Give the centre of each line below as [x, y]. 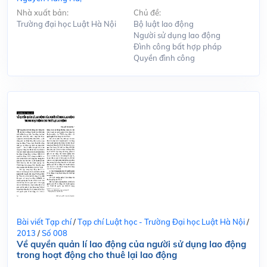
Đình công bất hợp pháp [178, 46]
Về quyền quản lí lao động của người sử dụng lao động [131, 244]
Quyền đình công [164, 58]
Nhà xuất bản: [43, 12]
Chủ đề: [147, 12]
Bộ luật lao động [164, 24]
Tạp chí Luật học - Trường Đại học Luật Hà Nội [161, 221]
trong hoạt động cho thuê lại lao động [97, 254]
